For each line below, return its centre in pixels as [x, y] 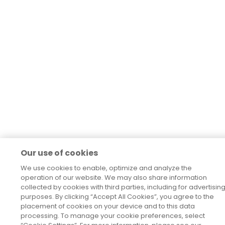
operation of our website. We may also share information [114, 178]
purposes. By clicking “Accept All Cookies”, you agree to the [117, 197]
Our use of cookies [59, 153]
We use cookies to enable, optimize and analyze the [106, 168]
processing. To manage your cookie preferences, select [113, 216]
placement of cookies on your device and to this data [107, 206]
